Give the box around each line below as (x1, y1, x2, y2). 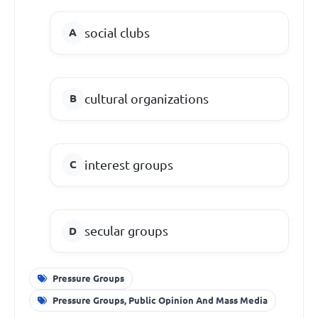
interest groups (84, 157, 173, 172)
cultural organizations (84, 91, 209, 106)
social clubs (84, 25, 150, 40)
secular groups (84, 224, 168, 238)
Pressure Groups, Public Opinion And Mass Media (52, 295, 268, 306)
